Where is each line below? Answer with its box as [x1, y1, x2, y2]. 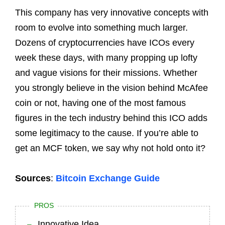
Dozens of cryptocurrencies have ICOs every [15, 37, 194, 48]
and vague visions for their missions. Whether [15, 67, 197, 78]
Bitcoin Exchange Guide [56, 173, 160, 183]
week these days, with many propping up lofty [15, 52, 197, 63]
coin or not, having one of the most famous [15, 97, 186, 108]
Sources [15, 173, 51, 183]
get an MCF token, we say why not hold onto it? [15, 143, 205, 153]
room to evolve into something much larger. [15, 22, 188, 33]
